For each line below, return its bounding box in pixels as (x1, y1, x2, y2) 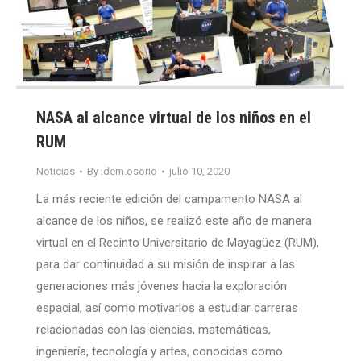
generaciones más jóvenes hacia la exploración (36, 279, 287, 294)
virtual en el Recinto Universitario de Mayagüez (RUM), (36, 235, 319, 251)
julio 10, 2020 (169, 165, 230, 178)
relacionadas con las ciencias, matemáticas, (36, 322, 271, 338)
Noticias (36, 165, 75, 178)
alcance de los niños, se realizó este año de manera (36, 214, 312, 229)
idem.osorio (101, 165, 157, 178)
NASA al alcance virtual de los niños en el (36, 108, 311, 128)
